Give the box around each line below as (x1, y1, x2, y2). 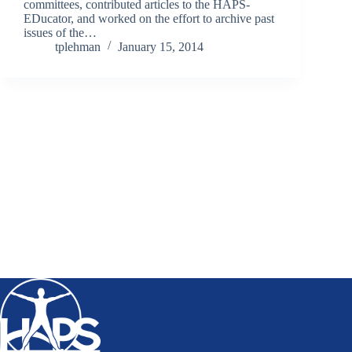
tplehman (55, 39, 101, 53)
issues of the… (24, 25, 97, 39)
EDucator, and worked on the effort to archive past (24, 11, 274, 25)
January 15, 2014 (118, 39, 203, 53)
